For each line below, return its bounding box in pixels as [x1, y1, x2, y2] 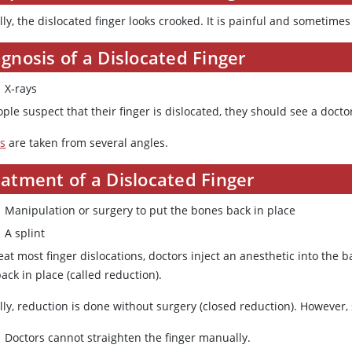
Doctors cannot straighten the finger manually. [5, 330, 251, 346]
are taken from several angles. [5, 135, 169, 151]
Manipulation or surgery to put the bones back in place [5, 203, 296, 218]
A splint [5, 225, 46, 241]
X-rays [5, 81, 38, 97]
